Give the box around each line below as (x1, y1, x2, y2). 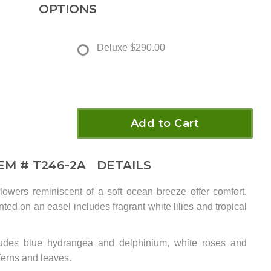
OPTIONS (39, 2, 97, 17)
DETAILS (90, 158, 151, 173)
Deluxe (97, 42, 128, 53)
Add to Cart (130, 117, 200, 131)
